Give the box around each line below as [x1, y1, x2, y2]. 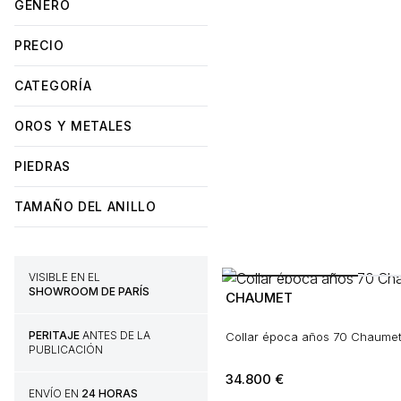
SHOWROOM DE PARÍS [29, 285, 149, 298]
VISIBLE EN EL [29, 270, 100, 284]
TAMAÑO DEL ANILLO [14, 199, 157, 214]
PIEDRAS [14, 158, 71, 174]
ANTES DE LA [80, 328, 150, 342]
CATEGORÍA [14, 78, 92, 93]
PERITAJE [29, 328, 80, 342]
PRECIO [14, 38, 64, 53]
